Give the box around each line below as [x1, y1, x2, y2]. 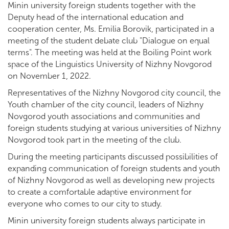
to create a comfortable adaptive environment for [8, 187, 192, 197]
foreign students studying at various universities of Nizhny [8, 123, 221, 133]
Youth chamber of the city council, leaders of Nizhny [8, 99, 203, 109]
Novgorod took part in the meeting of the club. [8, 134, 181, 145]
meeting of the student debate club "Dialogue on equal [8, 35, 210, 45]
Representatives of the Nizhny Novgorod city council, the [8, 87, 221, 98]
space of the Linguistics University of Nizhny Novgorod [8, 59, 212, 69]
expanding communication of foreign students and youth [8, 163, 220, 173]
